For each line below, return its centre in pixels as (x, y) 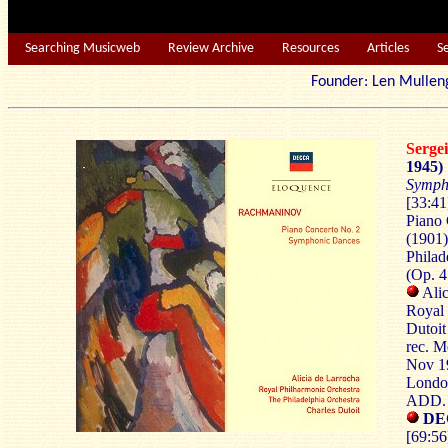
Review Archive (211, 48)
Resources (310, 48)
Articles (388, 48)
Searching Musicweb (82, 48)
